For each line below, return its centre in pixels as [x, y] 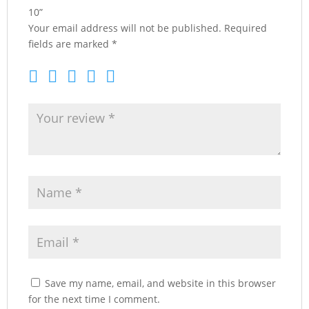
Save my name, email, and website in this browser [160, 283]
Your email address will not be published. [125, 28]
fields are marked [70, 44]
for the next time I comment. [94, 299]
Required [246, 28]
